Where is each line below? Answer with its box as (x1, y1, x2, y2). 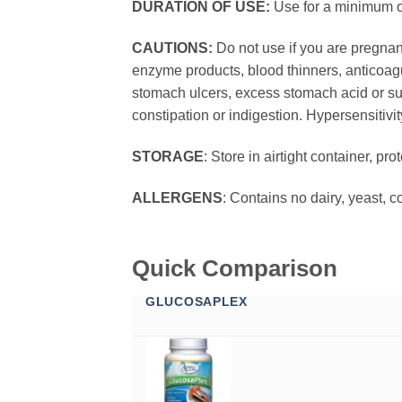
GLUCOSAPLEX (145, 294, 248, 310)
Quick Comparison (132, 256, 337, 282)
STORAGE (132, 148, 204, 164)
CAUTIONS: (132, 40, 213, 57)
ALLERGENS (132, 189, 223, 205)
